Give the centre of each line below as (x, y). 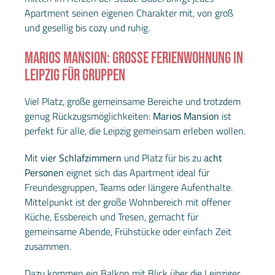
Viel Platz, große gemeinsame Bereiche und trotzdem (133, 101)
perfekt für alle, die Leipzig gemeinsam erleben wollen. (135, 130)
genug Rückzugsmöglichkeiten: (89, 116)
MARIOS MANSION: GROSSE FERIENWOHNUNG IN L (134, 58)
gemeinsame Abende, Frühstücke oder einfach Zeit (128, 231)
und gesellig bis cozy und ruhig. (87, 27)
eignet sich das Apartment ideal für (137, 172)
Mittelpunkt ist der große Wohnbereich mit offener (128, 202)
